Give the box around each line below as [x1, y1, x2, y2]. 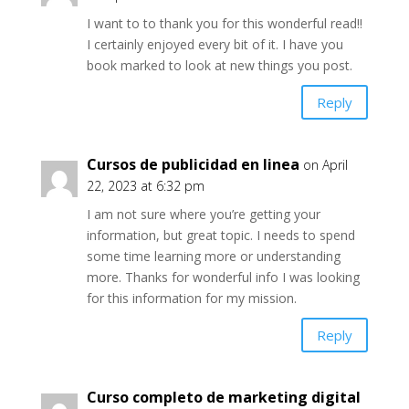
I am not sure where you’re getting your [86, 205, 320, 223]
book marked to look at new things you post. [86, 57, 352, 74]
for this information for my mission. [86, 289, 297, 307]
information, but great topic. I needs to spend [86, 226, 355, 244]
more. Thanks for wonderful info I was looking [86, 268, 360, 286]
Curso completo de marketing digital [86, 387, 361, 407]
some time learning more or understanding [86, 247, 341, 265]
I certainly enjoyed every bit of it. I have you [86, 36, 343, 53]
